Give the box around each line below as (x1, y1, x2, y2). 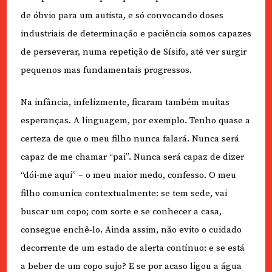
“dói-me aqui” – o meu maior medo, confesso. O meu (20, 169, 236, 181)
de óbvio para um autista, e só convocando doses (20, 10, 223, 22)
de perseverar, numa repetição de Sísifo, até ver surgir (20, 46, 246, 58)
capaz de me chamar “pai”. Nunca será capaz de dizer (20, 151, 244, 163)
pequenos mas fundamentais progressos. (20, 64, 192, 76)
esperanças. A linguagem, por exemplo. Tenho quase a (20, 114, 250, 126)
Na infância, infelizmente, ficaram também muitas (20, 96, 229, 108)
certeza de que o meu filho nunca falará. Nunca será (20, 132, 239, 144)
